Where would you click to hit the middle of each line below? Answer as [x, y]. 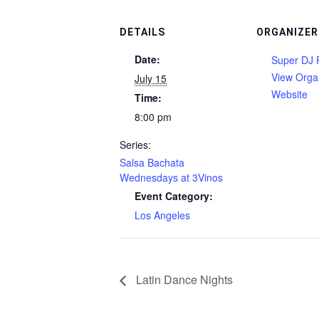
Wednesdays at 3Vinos [171, 177]
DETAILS [142, 32]
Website [289, 94]
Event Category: [174, 196]
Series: [135, 145]
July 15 [151, 78]
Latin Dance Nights [183, 279]
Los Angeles [162, 215]
